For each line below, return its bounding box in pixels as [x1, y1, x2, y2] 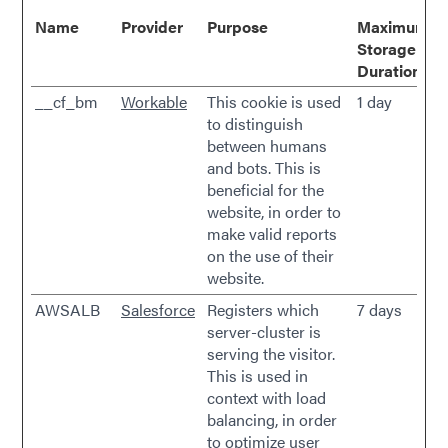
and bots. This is [207, 156, 321, 179]
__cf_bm [35, 90, 98, 113]
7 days [357, 298, 402, 321]
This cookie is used [207, 90, 341, 113]
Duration [357, 59, 421, 82]
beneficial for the [207, 178, 324, 201]
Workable [121, 90, 187, 113]
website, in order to [207, 200, 341, 223]
